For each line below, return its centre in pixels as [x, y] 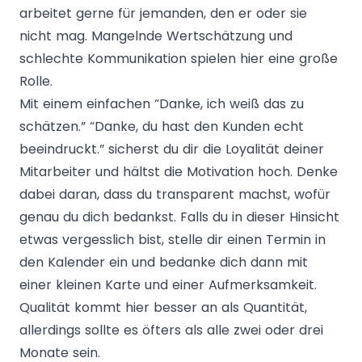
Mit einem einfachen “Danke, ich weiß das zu [162, 103]
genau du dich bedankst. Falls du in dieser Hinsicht [179, 217]
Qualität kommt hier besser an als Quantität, [163, 307]
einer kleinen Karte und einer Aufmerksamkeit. [168, 284]
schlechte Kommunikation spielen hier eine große [179, 58]
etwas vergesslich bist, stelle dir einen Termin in [173, 239]
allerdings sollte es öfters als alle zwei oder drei [171, 330]
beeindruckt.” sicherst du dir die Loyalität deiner [172, 149]
